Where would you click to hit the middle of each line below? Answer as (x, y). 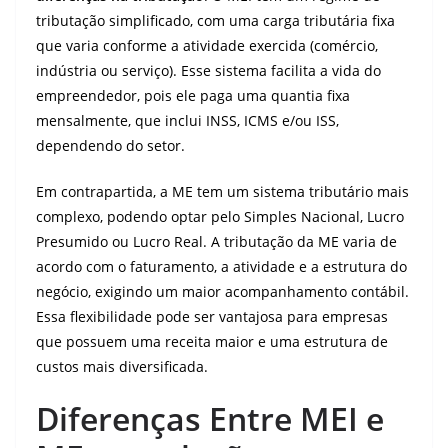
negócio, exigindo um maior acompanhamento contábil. (222, 291)
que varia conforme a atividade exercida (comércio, (207, 45)
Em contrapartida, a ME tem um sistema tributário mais (222, 191)
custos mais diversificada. (122, 366)
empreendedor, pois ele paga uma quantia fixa (193, 95)
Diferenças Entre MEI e (210, 418)
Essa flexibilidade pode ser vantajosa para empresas (212, 316)
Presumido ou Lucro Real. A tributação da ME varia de (216, 241)
